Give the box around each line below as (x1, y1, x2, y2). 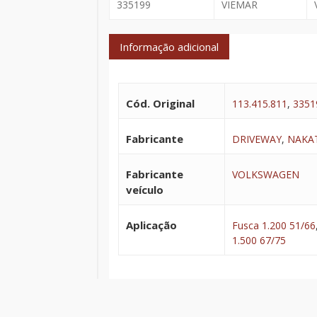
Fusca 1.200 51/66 (231, 219, 316, 233)
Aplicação (125, 218, 177, 233)
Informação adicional (119, 39, 219, 54)
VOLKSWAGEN (231, 168, 299, 182)
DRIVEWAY (231, 132, 282, 146)
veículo (125, 183, 163, 197)
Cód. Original (125, 96, 195, 111)
